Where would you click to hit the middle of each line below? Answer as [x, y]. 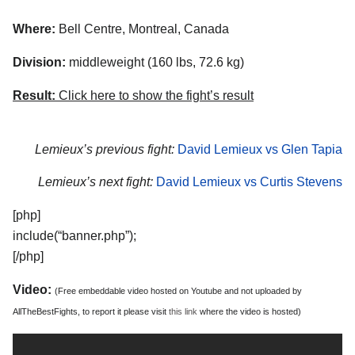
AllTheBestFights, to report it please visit [91, 312]
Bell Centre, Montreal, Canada [142, 29]
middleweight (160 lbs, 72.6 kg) [155, 62]
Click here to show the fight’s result [155, 95]
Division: [39, 62]
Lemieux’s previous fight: [105, 149]
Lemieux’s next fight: [95, 182]
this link [183, 312]
